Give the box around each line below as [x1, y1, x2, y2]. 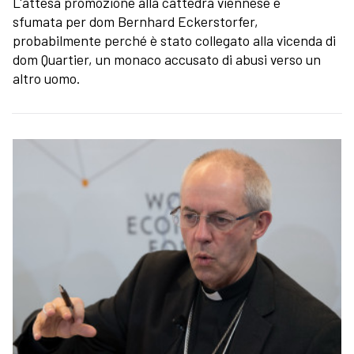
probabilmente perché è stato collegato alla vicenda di [13, 31, 336, 49]
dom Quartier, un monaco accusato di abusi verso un [13, 50, 321, 68]
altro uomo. [13, 69, 83, 87]
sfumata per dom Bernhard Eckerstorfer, [13, 12, 258, 30]
